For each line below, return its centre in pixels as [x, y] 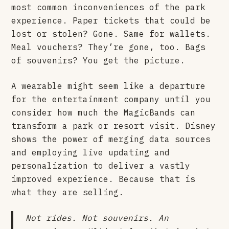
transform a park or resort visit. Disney [114, 125]
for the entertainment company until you [111, 99]
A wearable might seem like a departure [109, 86]
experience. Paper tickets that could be [111, 20]
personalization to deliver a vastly [101, 165]
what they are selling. [68, 192]
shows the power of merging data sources [111, 139]
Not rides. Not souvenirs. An [97, 217]
